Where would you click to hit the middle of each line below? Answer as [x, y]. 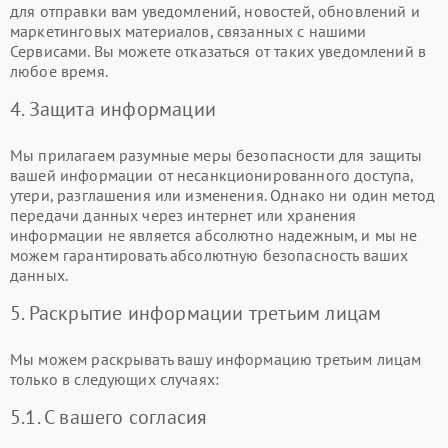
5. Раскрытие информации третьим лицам [196, 313]
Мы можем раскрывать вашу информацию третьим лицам [216, 359]
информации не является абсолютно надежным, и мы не [214, 235]
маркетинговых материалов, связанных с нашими [188, 31]
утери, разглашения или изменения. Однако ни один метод [223, 195]
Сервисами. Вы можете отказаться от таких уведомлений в [218, 51]
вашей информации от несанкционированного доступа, [212, 175]
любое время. [59, 71]
